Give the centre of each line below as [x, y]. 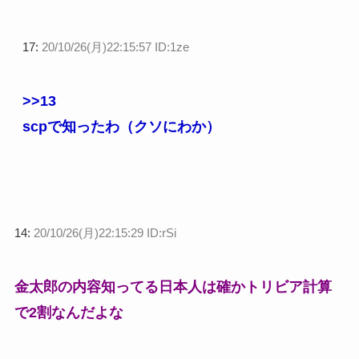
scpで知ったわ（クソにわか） [121, 127]
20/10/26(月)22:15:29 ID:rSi [105, 233]
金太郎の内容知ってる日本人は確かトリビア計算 [173, 287]
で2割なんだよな [69, 313]
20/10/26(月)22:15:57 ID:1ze [115, 47]
